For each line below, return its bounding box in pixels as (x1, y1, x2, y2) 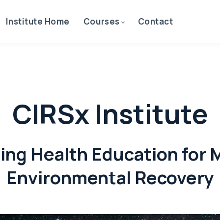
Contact (137, 16, 173, 27)
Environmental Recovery (6, 165, 214, 190)
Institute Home (5, 16, 70, 27)
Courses (83, 16, 120, 27)
